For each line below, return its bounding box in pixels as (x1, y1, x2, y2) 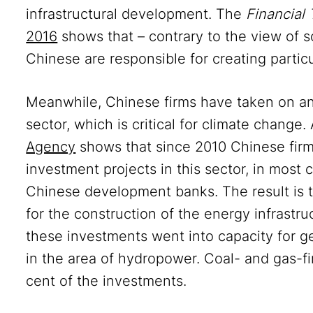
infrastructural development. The (26, 6, 247, 22)
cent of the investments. (26, 272, 187, 289)
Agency (26, 138, 76, 155)
